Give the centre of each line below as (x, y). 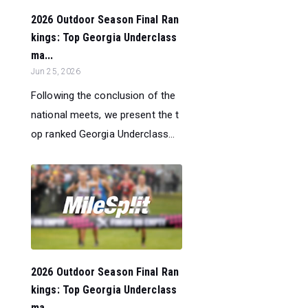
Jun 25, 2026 (56, 72)
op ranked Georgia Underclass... (103, 134)
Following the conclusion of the (103, 96)
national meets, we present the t (105, 115)
